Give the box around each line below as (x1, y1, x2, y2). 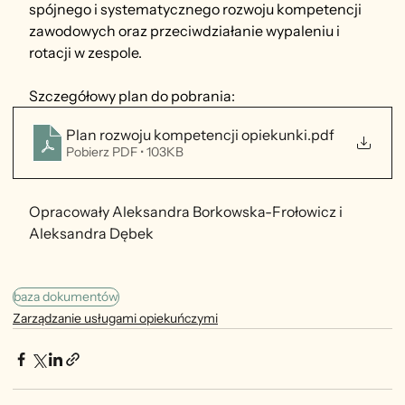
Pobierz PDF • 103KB (66, 144, 184, 161)
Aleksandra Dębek (29, 224, 154, 243)
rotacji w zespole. (29, 43, 142, 62)
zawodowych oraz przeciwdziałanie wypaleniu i (29, 22, 343, 41)
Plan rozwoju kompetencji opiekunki (66, 126, 307, 145)
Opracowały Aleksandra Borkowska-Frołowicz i (29, 202, 345, 221)
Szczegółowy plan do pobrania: (29, 87, 235, 106)
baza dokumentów (14, 288, 118, 306)
